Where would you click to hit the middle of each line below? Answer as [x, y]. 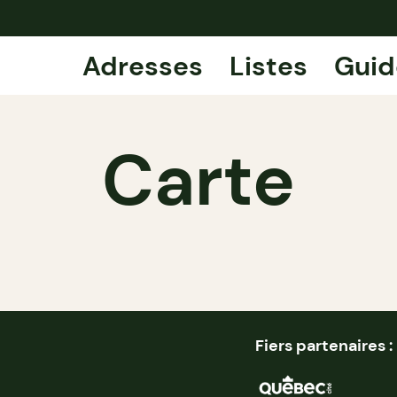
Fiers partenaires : [324, 346]
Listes [268, 66]
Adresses [142, 66]
